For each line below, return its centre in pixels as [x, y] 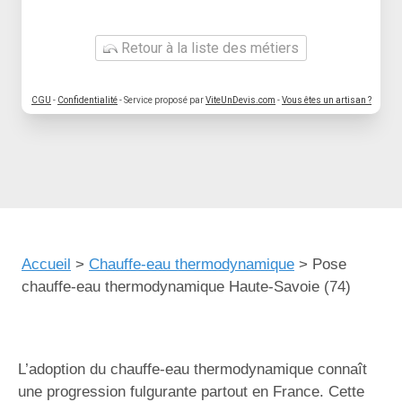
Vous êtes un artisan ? [327, 100]
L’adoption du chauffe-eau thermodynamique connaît [192, 369]
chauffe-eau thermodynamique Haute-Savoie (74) [186, 287]
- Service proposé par [162, 100]
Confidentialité [87, 100]
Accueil [46, 264]
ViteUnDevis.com [240, 100]
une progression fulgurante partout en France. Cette [191, 392]
